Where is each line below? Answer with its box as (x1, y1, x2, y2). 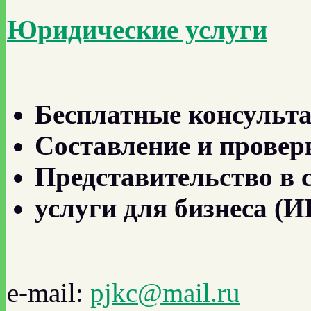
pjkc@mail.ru (90, 277, 240, 308)
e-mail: (7, 277, 90, 308)
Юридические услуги (7, 14, 267, 44)
